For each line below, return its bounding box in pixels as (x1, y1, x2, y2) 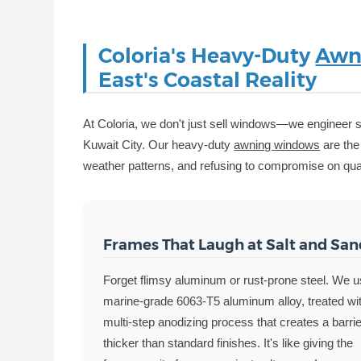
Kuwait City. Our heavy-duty (83, 138, 234, 151)
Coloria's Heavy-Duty (98, 43, 316, 68)
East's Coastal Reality (98, 67, 317, 92)
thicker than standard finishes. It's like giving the (103, 336, 354, 350)
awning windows (234, 138, 321, 151)
